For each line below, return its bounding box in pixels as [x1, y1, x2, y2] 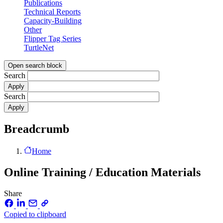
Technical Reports [24, 7, 81, 16]
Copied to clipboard [4, 210, 66, 219]
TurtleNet [24, 43, 54, 52]
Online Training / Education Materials [4, 165, 201, 179]
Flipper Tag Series [24, 34, 81, 43]
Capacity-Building [24, 16, 82, 25]
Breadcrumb [4, 122, 69, 136]
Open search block [8, 62, 62, 70]
